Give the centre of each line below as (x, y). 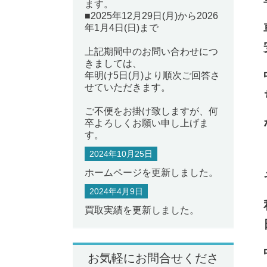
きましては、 (113, 63)
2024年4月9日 (116, 192)
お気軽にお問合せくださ (153, 258)
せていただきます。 (128, 87)
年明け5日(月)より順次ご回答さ (152, 75)
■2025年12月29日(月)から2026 (151, 16)
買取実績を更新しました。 (142, 210)
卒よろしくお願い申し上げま (147, 123)
